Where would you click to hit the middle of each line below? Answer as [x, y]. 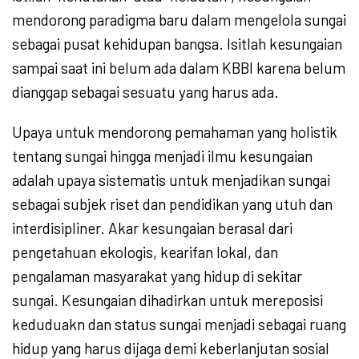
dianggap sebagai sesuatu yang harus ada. [145, 92]
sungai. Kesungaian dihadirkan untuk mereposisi [167, 301]
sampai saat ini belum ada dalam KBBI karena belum [179, 68]
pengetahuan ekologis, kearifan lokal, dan [145, 252]
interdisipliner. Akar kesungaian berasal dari [152, 228]
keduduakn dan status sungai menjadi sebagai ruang [179, 325]
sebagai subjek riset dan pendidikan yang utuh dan [172, 204]
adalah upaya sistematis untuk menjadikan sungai [171, 180]
